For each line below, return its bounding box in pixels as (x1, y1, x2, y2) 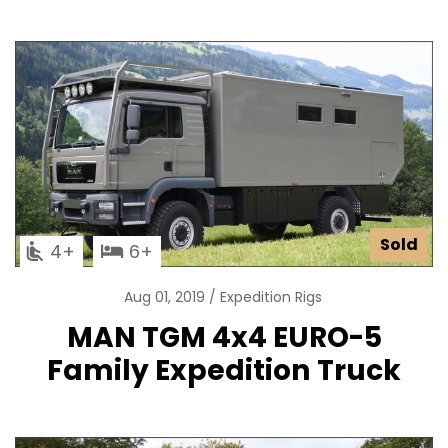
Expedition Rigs (220, 287, 322, 308)
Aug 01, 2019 (124, 287, 209, 308)
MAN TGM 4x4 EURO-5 (66, 317, 382, 358)
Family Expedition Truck (47, 350, 401, 391)
